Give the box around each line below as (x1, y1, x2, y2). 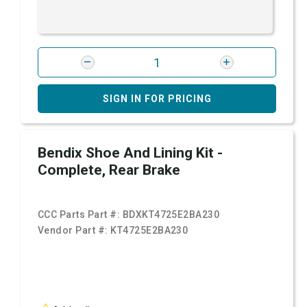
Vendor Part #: (38, 225, 111, 236)
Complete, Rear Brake (38, 162, 180, 179)
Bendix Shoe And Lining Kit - (38, 145, 223, 162)
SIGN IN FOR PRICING (102, 93, 212, 105)
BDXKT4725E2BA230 (122, 209, 220, 221)
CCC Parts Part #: (38, 209, 123, 221)
